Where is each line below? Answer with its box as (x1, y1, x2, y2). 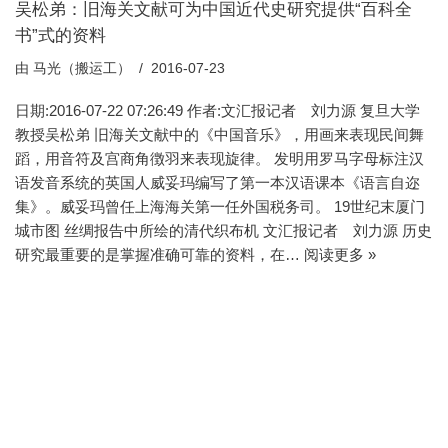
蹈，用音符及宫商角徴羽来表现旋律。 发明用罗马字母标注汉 (15, 150, 424, 167)
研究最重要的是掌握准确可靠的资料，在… (15, 246, 304, 263)
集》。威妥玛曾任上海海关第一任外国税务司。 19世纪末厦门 (15, 198, 425, 215)
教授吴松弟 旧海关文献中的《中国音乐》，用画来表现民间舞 (15, 126, 424, 143)
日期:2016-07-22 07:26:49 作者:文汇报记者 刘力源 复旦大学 (15, 102, 420, 119)
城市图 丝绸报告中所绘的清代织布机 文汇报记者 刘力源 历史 (15, 222, 432, 239)
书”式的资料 (15, 26, 106, 44)
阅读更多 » (304, 246, 376, 263)
